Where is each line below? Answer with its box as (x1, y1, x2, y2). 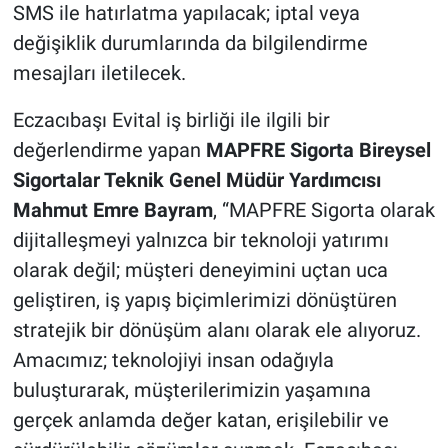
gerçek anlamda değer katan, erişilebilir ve (12, 408, 389, 433)
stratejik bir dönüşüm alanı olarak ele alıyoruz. (12, 318, 421, 343)
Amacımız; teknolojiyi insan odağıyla (12, 348, 334, 373)
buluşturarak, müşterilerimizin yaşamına (12, 378, 371, 403)
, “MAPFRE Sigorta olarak (212, 198, 435, 223)
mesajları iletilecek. (12, 61, 186, 86)
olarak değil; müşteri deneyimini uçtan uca (12, 258, 388, 283)
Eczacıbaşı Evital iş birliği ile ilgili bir (12, 108, 330, 133)
